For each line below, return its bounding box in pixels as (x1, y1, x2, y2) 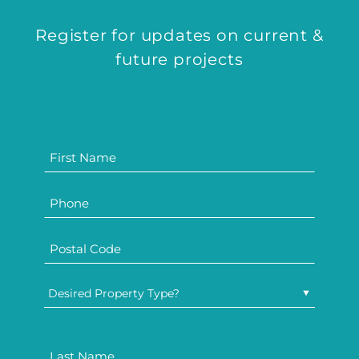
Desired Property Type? (48, 286, 180, 301)
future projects (115, 50, 244, 70)
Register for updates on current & (35, 26, 324, 46)
